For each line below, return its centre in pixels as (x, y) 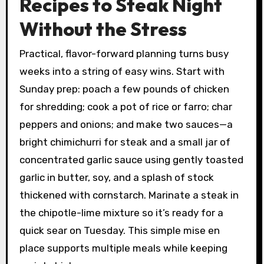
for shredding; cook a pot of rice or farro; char (126, 107)
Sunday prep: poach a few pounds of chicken (124, 89)
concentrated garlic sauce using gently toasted (131, 160)
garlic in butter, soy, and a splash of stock (116, 178)
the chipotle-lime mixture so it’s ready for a (121, 213)
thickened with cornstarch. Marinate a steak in (129, 195)
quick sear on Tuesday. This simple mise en (119, 231)
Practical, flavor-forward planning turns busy (124, 54)
